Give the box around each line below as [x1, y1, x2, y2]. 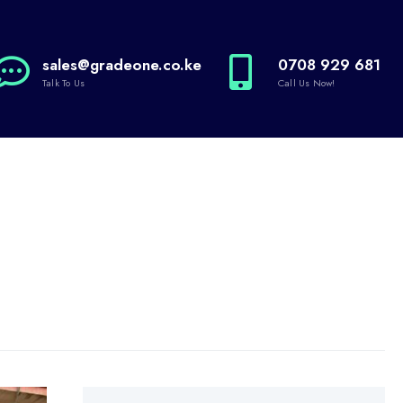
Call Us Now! [278, 76, 336, 90]
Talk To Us [42, 76, 85, 90]
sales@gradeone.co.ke [42, 54, 201, 76]
